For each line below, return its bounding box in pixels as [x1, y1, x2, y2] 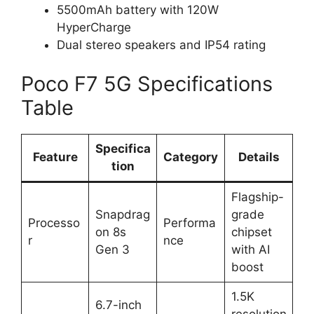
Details [238, 149, 280, 164]
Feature [32, 149, 78, 164]
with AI [231, 242, 270, 257]
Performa [163, 215, 216, 230]
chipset [231, 224, 272, 239]
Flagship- [231, 189, 284, 204]
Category [163, 149, 218, 164]
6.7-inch [95, 297, 142, 312]
